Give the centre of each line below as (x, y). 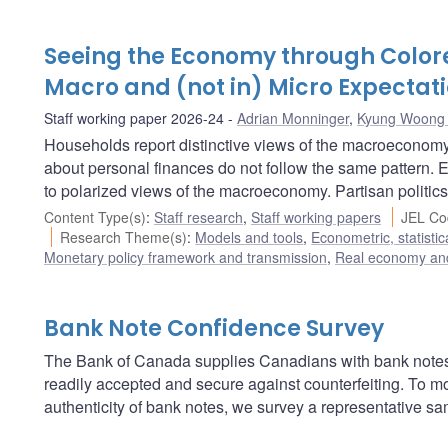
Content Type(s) (95, 216)
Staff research (198, 216)
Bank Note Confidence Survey (214, 328)
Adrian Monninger (293, 117)
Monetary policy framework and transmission (185, 256)
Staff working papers (316, 216)
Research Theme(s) (124, 236)
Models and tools (249, 236)
